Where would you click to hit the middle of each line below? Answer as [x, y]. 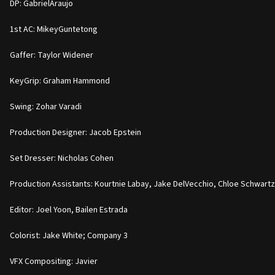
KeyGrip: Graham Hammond [60, 81]
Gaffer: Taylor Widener [52, 55]
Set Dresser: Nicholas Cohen [62, 158]
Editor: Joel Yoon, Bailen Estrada [69, 210]
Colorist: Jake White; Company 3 [69, 235]
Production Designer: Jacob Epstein [76, 132]
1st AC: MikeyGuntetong [54, 29]
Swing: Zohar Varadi [46, 107]
